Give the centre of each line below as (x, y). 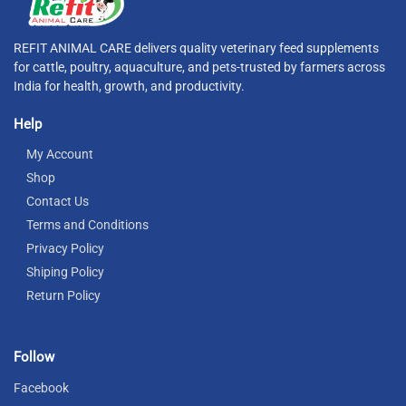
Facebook (41, 387)
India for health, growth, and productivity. (129, 86)
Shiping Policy (65, 272)
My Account (60, 155)
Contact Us (58, 202)
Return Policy (63, 296)
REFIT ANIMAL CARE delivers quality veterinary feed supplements (196, 48)
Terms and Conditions (87, 225)
